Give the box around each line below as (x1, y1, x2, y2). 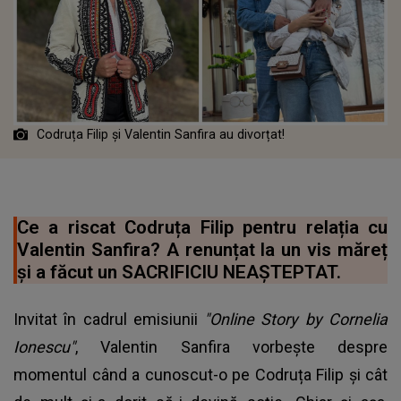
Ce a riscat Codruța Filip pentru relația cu (17, 216, 388, 238)
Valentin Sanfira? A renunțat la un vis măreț (17, 238, 388, 260)
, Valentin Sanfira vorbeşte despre (75, 337, 388, 356)
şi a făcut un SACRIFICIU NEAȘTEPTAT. (17, 260, 341, 283)
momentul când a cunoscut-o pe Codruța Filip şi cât (13, 364, 388, 384)
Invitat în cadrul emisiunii (13, 309, 205, 328)
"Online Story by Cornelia (204, 309, 388, 328)
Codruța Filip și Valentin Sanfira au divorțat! (33, 126, 285, 141)
